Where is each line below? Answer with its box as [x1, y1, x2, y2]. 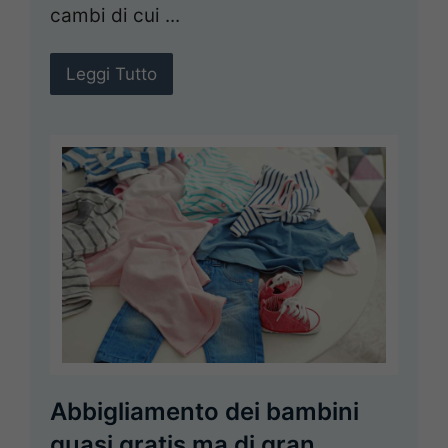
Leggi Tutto [66, 64, 157, 85]
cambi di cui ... [50, 4, 180, 28]
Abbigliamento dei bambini [50, 397, 359, 427]
